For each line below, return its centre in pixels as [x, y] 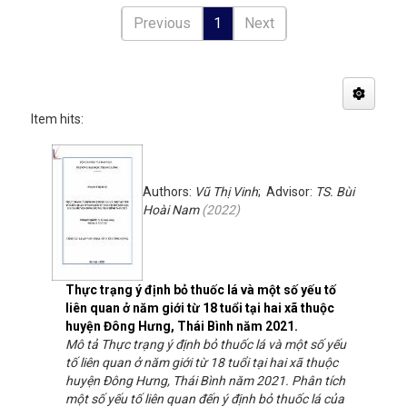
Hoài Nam [171, 210]
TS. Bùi [335, 192]
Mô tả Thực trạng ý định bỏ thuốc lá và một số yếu [206, 344]
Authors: [169, 192]
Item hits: [57, 119]
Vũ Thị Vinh [226, 192]
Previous [162, 23]
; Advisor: [287, 192]
